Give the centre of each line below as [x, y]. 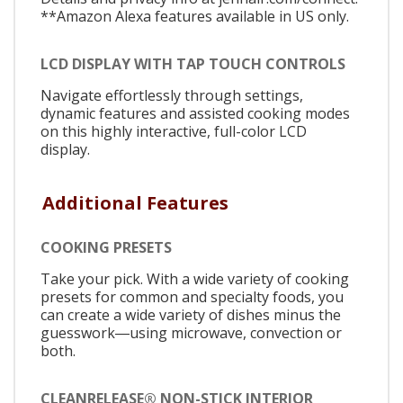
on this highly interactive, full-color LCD [174, 132]
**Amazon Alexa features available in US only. [195, 16]
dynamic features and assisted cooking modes [195, 114]
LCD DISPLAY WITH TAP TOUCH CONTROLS [193, 64]
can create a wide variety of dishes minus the [191, 314]
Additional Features [135, 202]
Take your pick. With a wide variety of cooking [195, 278]
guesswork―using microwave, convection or [191, 332]
